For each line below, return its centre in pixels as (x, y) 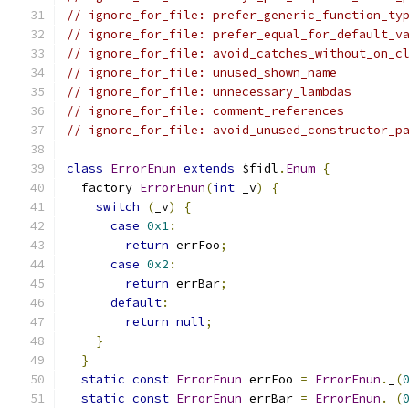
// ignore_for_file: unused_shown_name (202, 73)
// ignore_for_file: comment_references (205, 111)
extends (209, 168)
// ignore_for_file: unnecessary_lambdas (209, 92)
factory (103, 188)
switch (118, 207)
